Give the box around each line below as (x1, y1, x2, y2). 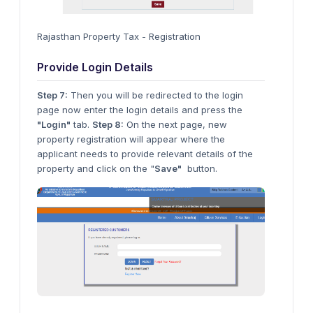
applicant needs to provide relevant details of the (37, 147, 253, 159)
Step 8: (92, 118, 124, 130)
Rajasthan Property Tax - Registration (37, 30, 201, 42)
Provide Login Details (37, 59, 153, 74)
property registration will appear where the (37, 133, 225, 145)
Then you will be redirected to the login (68, 89, 243, 101)
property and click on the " (37, 162, 154, 174)
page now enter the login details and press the (37, 103, 242, 115)
